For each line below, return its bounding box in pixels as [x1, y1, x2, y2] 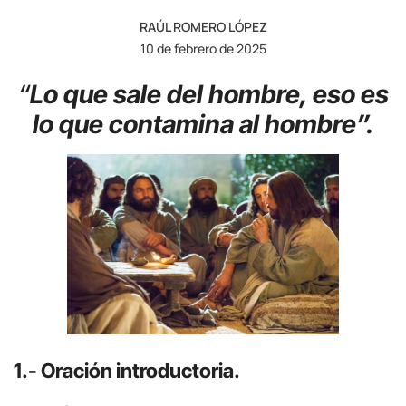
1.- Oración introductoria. [14, 358, 240, 382]
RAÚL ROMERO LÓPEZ [139, 17, 267, 35]
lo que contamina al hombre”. [32, 108, 374, 140]
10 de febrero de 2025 [140, 39, 266, 57]
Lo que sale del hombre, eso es [29, 78, 389, 110]
